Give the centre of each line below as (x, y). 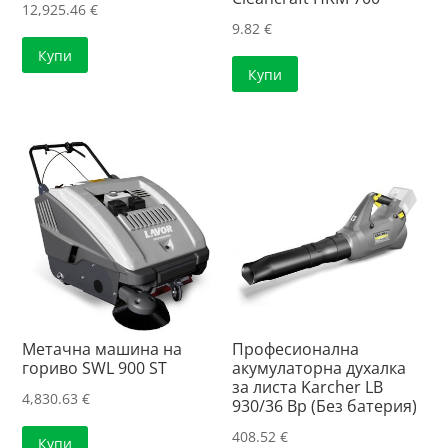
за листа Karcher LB (308, 386)
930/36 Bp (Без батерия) (325, 405)
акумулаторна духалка (319, 367)
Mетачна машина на (102, 348)
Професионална (296, 348)
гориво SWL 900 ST (95, 367)
